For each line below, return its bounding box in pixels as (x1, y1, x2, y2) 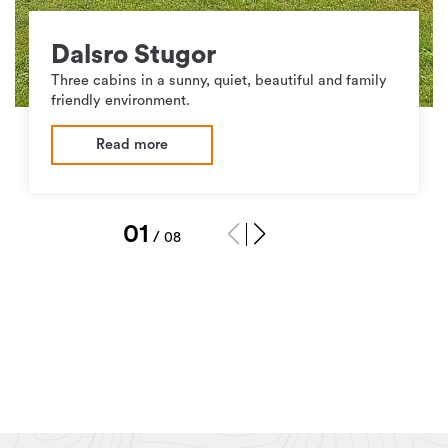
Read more (96, 137, 169, 153)
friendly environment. (50, 92, 190, 108)
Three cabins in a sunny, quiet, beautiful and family (50, 72, 387, 88)
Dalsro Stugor (50, 41, 216, 68)
